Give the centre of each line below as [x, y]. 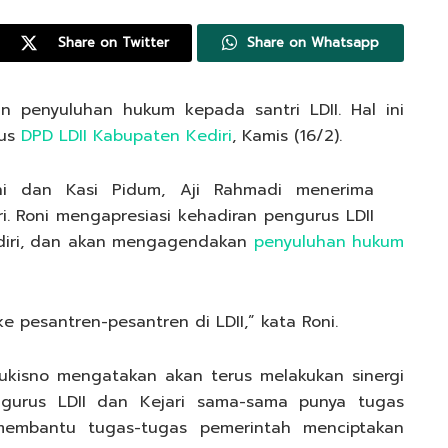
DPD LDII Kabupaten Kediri [126, 135]
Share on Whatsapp [313, 42]
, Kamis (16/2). [287, 135]
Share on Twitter [113, 42]
